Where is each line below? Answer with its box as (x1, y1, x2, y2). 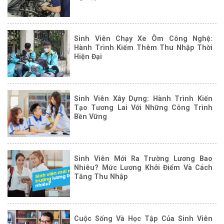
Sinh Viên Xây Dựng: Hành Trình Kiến (74, 94, 212, 103)
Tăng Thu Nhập (74, 172, 128, 181)
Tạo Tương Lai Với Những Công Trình (74, 103, 212, 112)
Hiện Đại (74, 52, 102, 61)
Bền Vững (74, 112, 107, 121)
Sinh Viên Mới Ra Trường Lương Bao (74, 154, 212, 163)
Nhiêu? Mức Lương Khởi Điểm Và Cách (74, 163, 212, 172)
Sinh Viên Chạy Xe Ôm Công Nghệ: (74, 34, 212, 43)
